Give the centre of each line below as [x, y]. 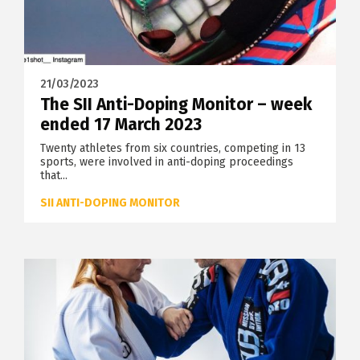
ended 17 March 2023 [121, 125]
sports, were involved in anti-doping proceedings [167, 162]
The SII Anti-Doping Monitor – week [176, 105]
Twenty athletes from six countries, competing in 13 [173, 149]
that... [54, 176]
